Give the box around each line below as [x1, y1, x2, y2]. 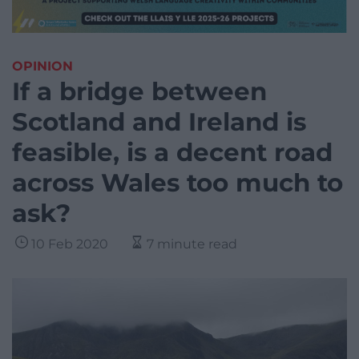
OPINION [12, 58, 73, 75]
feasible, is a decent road [12, 137, 333, 168]
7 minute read [147, 236, 237, 252]
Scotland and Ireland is [12, 107, 306, 138]
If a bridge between [12, 76, 267, 107]
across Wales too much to [12, 167, 343, 199]
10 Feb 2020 [31, 236, 108, 252]
